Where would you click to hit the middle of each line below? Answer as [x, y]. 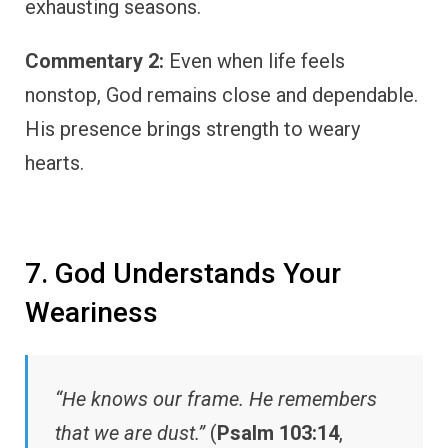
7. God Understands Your [183, 274]
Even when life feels [254, 61]
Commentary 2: [94, 61]
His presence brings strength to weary [192, 129]
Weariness [91, 313]
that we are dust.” [130, 432]
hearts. [54, 163]
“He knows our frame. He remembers [216, 398]
